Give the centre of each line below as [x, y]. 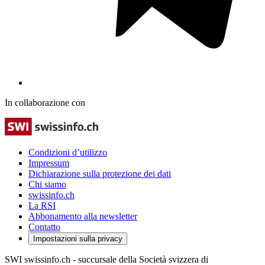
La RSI [42, 205]
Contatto [44, 227]
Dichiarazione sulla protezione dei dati [100, 173]
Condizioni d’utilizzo [68, 152]
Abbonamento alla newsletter [83, 216]
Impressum [49, 163]
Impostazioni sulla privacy [78, 238]
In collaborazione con [45, 102]
